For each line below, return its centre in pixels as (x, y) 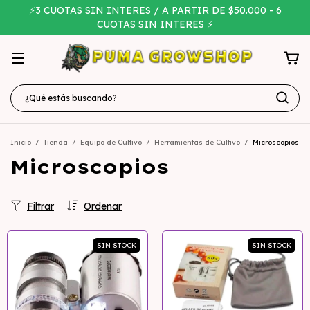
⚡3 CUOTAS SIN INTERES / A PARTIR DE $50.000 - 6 (155, 10)
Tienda (56, 143)
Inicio (21, 143)
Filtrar (40, 207)
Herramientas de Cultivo (197, 143)
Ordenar (103, 207)
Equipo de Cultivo (111, 143)
